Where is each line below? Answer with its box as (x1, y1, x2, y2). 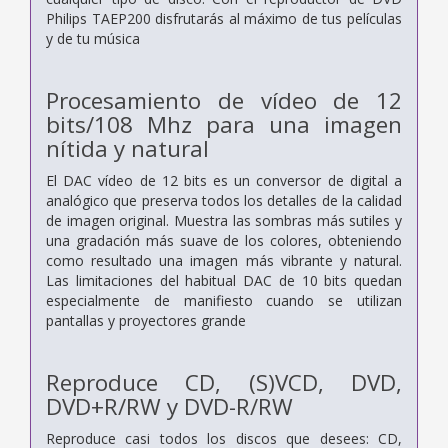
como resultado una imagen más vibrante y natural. (46, 250, 402, 270)
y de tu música (46, 28, 140, 48)
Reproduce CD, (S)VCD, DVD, (46, 366, 402, 398)
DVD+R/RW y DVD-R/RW (46, 390, 293, 422)
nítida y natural (46, 132, 209, 164)
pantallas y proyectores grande (46, 310, 246, 330)
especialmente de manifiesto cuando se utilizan (46, 290, 402, 310)
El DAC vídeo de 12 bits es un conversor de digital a (46, 170, 402, 190)
